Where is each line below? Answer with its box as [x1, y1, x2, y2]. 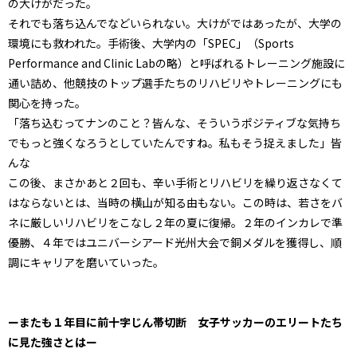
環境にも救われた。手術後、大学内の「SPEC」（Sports [8, 34, 294, 51]
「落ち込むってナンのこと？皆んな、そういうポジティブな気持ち [8, 114, 341, 131]
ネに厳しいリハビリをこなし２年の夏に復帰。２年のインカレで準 [8, 214, 343, 230]
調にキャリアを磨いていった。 [8, 253, 164, 270]
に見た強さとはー [8, 333, 97, 350]
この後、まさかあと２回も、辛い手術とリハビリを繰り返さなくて [8, 174, 343, 190]
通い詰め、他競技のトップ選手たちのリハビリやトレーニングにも [8, 74, 343, 91]
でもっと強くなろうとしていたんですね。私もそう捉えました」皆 [8, 134, 342, 151]
